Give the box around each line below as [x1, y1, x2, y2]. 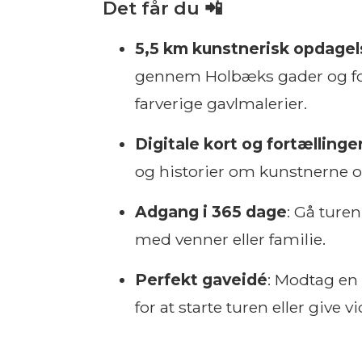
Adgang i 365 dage [135, 202, 287, 221]
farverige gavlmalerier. [135, 94, 307, 113]
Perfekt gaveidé [135, 270, 267, 289]
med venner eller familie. [135, 229, 326, 249]
